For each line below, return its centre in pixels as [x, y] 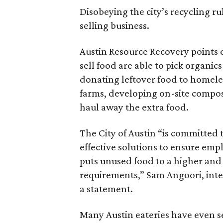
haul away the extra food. [134, 107]
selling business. [114, 25]
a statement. [106, 188]
